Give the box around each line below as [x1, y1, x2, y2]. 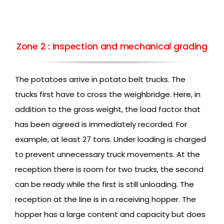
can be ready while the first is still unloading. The [15, 179, 194, 190]
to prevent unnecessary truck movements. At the [15, 149, 200, 160]
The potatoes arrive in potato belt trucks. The [15, 74, 185, 85]
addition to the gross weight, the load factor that [15, 104, 200, 115]
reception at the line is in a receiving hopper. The [15, 194, 196, 205]
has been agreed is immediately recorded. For [15, 119, 187, 130]
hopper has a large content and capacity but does [15, 209, 205, 220]
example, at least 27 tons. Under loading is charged [15, 134, 206, 145]
